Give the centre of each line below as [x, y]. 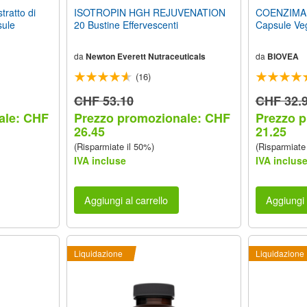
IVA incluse [100, 160]
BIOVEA [283, 56]
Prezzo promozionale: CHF [152, 118]
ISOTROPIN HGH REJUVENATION [149, 12]
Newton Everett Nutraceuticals [145, 56]
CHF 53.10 [103, 100]
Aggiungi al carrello [126, 200]
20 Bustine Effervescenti [126, 24]
